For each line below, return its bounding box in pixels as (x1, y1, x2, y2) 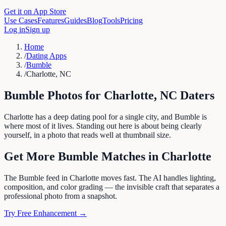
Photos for (44, 88, 104, 102)
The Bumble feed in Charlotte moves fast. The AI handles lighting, (4, 173, 216, 182)
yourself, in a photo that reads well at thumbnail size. (4, 130, 171, 139)
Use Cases (4, 16, 37, 25)
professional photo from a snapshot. (4, 191, 117, 200)
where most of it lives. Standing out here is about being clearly (4, 121, 202, 130)
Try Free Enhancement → (4, 208, 87, 217)
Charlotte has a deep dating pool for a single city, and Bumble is (4, 112, 207, 121)
